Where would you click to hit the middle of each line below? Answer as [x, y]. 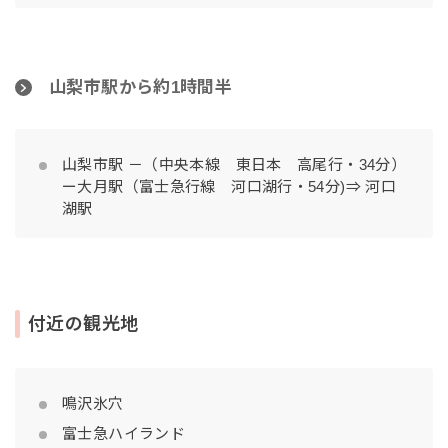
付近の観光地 [83, 324]
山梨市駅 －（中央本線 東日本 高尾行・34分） [234, 165]
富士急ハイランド [123, 434]
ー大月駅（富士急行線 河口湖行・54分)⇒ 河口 [229, 187]
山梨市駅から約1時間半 [141, 88]
